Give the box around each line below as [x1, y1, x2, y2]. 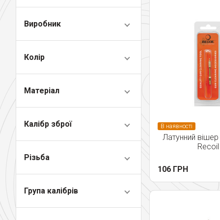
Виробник [24, 19, 61, 28]
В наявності [161, 123, 192, 130]
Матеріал [24, 86, 59, 95]
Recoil [197, 142, 219, 151]
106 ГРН [158, 165, 188, 174]
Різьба [24, 153, 50, 162]
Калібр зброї [24, 119, 72, 129]
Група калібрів [24, 186, 78, 195]
